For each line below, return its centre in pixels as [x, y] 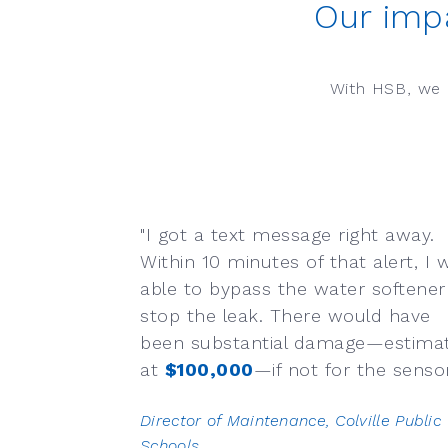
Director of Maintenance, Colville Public [290, 421]
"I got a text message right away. [287, 235]
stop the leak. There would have [285, 316]
